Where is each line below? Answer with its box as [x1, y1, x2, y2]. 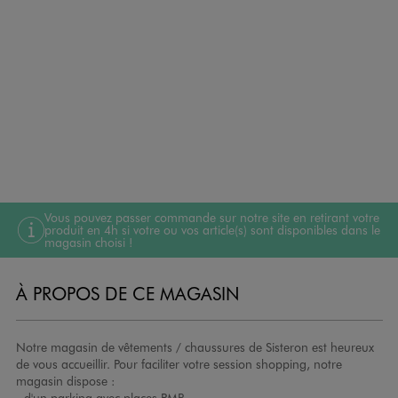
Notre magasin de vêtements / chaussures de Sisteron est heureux [15, 338, 374, 355]
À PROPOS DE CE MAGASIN [15, 281, 240, 305]
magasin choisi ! [44, 233, 132, 251]
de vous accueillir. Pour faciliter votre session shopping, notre [15, 354, 342, 372]
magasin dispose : [15, 371, 115, 389]
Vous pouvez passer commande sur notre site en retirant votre [44, 208, 379, 226]
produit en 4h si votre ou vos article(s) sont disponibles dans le [44, 220, 380, 238]
